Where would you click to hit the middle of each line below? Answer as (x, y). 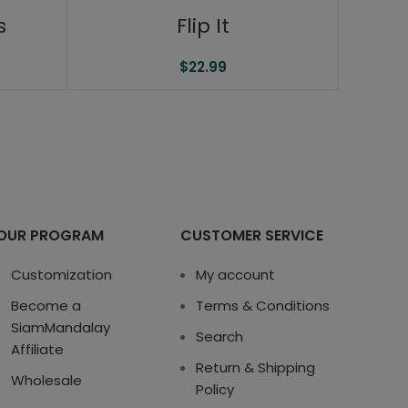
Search (220, 337)
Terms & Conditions (263, 306)
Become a (46, 306)
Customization (61, 275)
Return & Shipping (256, 368)
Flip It (203, 26)
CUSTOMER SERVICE (252, 236)
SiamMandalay (60, 328)
